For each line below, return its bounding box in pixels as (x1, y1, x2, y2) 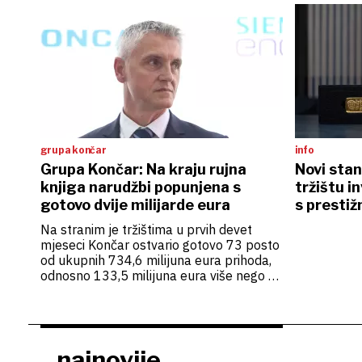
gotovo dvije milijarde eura (40, 196, 230, 213)
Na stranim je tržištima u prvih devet (40, 221, 252, 238)
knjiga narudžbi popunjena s (40, 179, 241, 196)
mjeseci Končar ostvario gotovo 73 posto (40, 237, 280, 253)
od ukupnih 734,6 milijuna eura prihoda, (40, 252, 271, 268)
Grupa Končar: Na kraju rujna (40, 161, 246, 178)
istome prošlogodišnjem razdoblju (40, 283, 240, 299)
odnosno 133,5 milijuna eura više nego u (40, 267, 276, 284)
